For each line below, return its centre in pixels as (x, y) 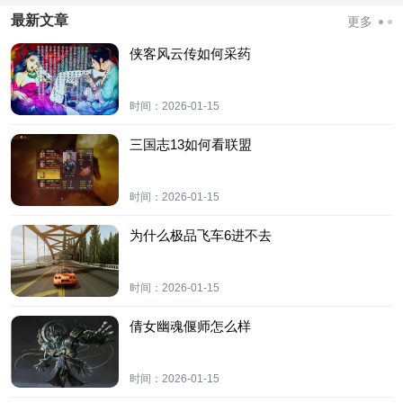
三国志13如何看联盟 (191, 145)
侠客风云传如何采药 (190, 54)
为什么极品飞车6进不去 (201, 236)
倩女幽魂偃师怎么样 (190, 327)
